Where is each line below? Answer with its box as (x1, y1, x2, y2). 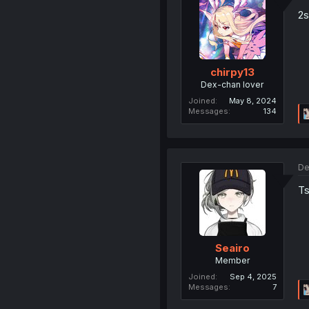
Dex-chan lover (201, 79, 264, 90)
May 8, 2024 (228, 95, 277, 106)
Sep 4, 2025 (229, 272, 277, 282)
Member (215, 255, 250, 266)
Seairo (215, 241, 250, 255)
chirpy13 (210, 65, 255, 79)
